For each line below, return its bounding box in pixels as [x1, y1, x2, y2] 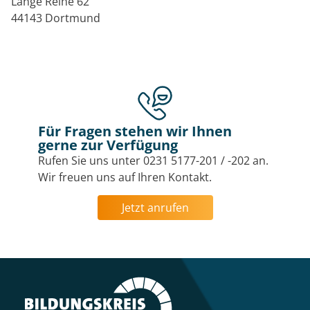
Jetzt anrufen [121, 200, 189, 216]
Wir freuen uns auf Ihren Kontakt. [38, 169, 212, 185]
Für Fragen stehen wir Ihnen [38, 121, 232, 140]
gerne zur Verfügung [38, 135, 178, 154]
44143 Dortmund [11, 10, 100, 26]
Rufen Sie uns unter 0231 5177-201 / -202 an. [38, 152, 268, 168]
